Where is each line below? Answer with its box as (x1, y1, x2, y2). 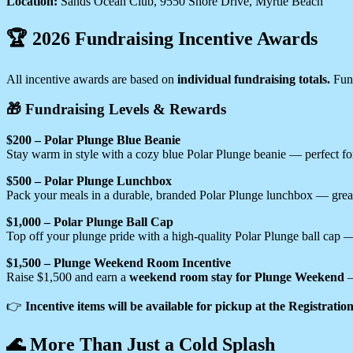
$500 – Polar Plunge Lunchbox (6, 174, 172, 188)
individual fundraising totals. (177, 72, 330, 86)
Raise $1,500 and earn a (6, 270, 129, 284)
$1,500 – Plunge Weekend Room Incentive (6, 256, 231, 270)
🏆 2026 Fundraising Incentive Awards (6, 28, 318, 49)
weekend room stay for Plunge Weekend (129, 270, 344, 284)
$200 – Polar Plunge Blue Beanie (6, 133, 180, 147)
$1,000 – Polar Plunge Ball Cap (6, 215, 173, 229)
